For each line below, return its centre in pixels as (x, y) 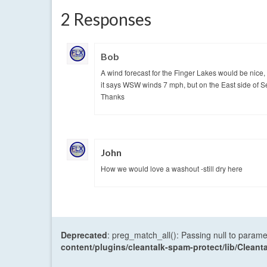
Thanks (113, 97)
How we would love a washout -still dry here (172, 169)
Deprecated (84, 235)
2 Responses (106, 19)
